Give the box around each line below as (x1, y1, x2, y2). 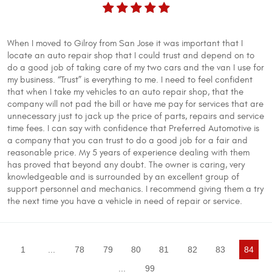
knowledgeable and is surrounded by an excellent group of (7, 171, 239, 182)
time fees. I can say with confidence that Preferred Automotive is (7, 123, 259, 134)
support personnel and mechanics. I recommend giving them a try (7, 183, 263, 194)
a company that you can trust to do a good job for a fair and (7, 135, 248, 146)
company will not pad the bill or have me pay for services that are (7, 98, 263, 109)
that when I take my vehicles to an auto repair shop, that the (7, 86, 243, 97)
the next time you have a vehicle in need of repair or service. (7, 195, 242, 206)
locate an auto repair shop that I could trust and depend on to (7, 50, 254, 61)
